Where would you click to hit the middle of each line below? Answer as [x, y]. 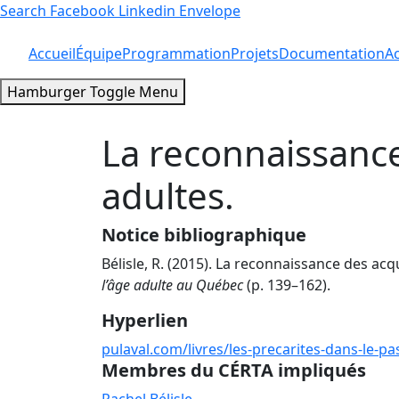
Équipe [99, 53]
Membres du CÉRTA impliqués [234, 370]
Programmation [176, 53]
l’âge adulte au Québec [172, 285]
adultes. [168, 195]
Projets [255, 53]
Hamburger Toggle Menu [93, 92]
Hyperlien [145, 320]
